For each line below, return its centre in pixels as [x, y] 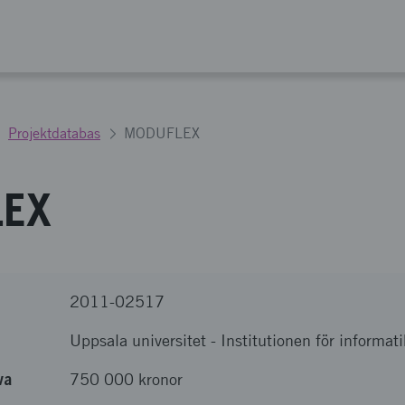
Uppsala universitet [138, 340]
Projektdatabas [54, 133]
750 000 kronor [126, 379]
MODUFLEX [162, 133]
